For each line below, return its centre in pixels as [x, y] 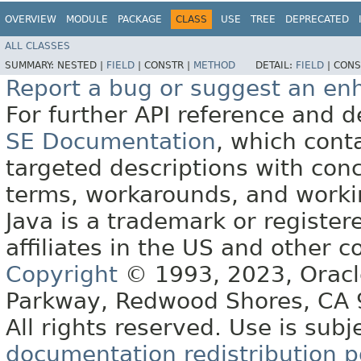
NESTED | [82, 66]
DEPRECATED [317, 19]
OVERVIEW [31, 19]
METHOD [214, 66]
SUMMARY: [31, 66]
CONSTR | [169, 66]
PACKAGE [140, 19]
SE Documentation [111, 142]
